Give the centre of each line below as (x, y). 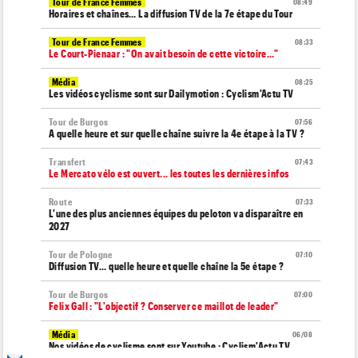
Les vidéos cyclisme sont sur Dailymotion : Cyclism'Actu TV (171, 94)
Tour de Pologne (81, 255)
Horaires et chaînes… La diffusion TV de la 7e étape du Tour (171, 14)
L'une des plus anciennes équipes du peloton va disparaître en (176, 214)
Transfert (68, 162)
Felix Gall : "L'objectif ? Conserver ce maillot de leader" (164, 306)
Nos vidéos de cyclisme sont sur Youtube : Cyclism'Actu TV (170, 346)
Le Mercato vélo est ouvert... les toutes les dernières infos (169, 174)
